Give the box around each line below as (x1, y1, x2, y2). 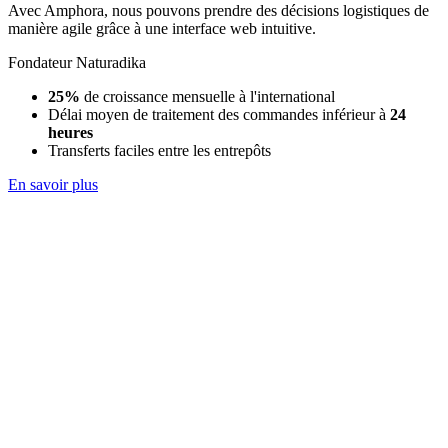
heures (48, 124, 93, 142)
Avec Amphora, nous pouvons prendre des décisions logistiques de (8, 2, 429, 20)
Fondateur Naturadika (8, 54, 146, 72)
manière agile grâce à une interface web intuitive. (8, 20, 316, 38)
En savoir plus (8, 176, 98, 194)
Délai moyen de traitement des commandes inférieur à (48, 106, 390, 124)
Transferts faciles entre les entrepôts (48, 142, 271, 160)
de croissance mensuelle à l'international (80, 88, 335, 106)
